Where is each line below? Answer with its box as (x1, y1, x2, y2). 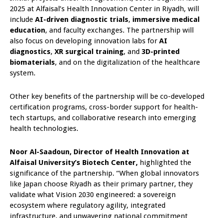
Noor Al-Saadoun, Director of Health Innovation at (10, 147, 189, 156)
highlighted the (138, 158, 191, 167)
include (10, 15, 35, 24)
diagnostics (10, 47, 51, 56)
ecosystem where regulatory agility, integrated (10, 200, 165, 210)
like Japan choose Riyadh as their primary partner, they (10, 179, 193, 188)
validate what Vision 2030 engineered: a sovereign (10, 190, 176, 199)
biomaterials (10, 57, 55, 67)
